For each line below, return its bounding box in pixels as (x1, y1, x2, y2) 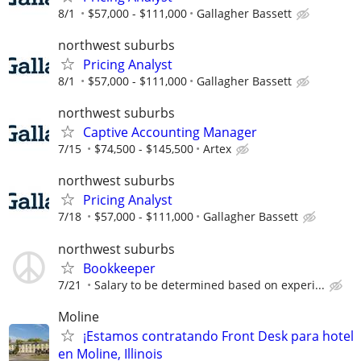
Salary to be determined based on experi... (94, 276, 325, 293)
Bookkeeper (83, 259, 156, 277)
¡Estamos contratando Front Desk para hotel (83, 326, 354, 345)
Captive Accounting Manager (83, 123, 257, 142)
